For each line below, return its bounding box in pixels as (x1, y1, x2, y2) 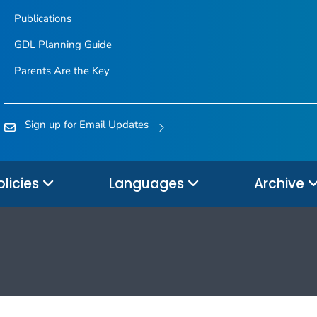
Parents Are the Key (13, 64, 110, 79)
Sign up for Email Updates (25, 117, 149, 132)
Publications (13, 11, 71, 26)
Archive (254, 173, 308, 193)
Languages (109, 173, 188, 193)
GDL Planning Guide (13, 38, 112, 52)
